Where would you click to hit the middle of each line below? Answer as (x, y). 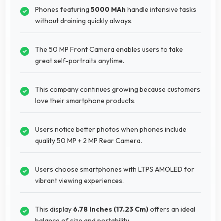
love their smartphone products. (85, 100)
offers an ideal (172, 209)
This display (54, 209)
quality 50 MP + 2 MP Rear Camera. (89, 140)
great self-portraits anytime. (80, 60)
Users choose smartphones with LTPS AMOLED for (115, 169)
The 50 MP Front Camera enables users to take (109, 49)
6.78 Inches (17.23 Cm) (111, 209)
